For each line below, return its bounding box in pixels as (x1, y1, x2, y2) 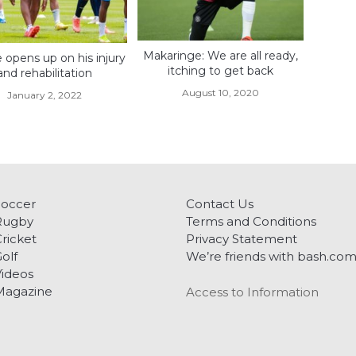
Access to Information (186, 284, 319, 300)
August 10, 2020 (182, 87, 260, 99)
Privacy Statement (186, 231, 297, 247)
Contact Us (186, 196, 253, 212)
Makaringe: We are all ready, (143, 48, 299, 64)
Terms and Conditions (186, 214, 316, 230)
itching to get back (168, 64, 274, 79)
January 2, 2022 (6, 89, 82, 102)
